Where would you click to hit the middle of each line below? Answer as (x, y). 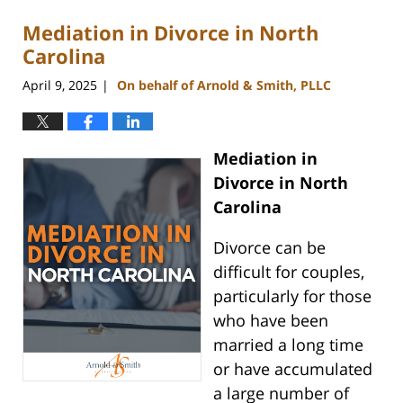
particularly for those (292, 296)
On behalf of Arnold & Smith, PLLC (224, 85)
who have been (270, 320)
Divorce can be (269, 247)
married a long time (288, 344)
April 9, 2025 (60, 85)
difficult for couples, (288, 271)
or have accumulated (292, 368)
